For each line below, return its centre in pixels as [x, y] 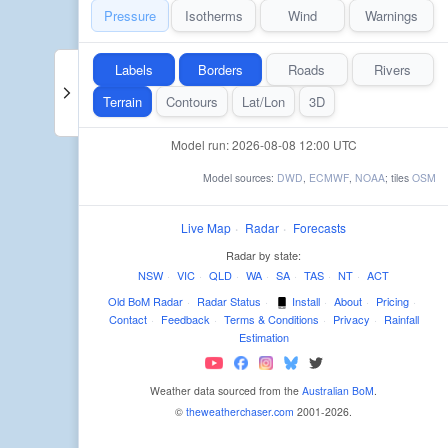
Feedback [185, 319]
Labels [134, 69]
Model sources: [240, 177]
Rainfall [401, 319]
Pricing [392, 301]
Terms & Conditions [271, 319]
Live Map [206, 227]
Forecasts [319, 227]
